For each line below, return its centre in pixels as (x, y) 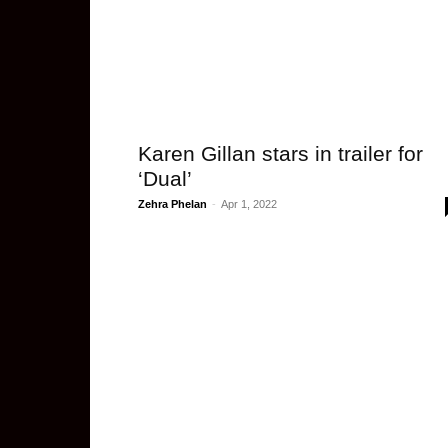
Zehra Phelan (172, 204)
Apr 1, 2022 (249, 204)
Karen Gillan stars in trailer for (280, 153)
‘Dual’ (165, 178)
